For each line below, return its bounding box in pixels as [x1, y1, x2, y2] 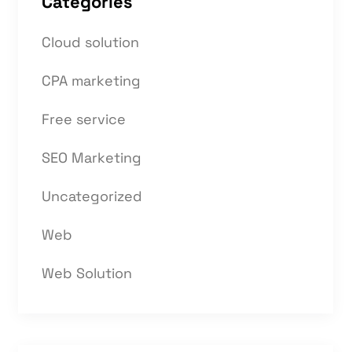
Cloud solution [42, 33, 139, 51]
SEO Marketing [42, 148, 141, 167]
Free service [42, 110, 126, 128]
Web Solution [42, 264, 132, 282]
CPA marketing [42, 71, 141, 90]
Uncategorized [42, 187, 142, 205]
